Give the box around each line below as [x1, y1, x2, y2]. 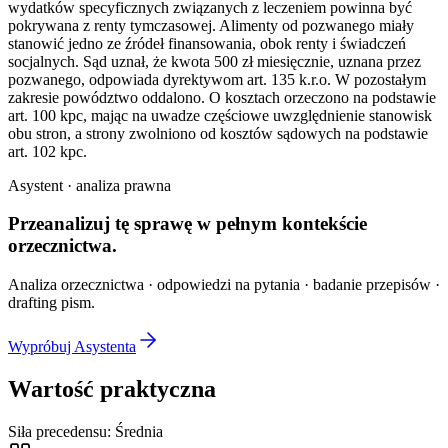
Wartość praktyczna [8, 376, 216, 403]
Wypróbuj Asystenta [8, 338, 136, 356]
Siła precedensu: [8, 422, 115, 440]
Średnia [115, 422, 163, 440]
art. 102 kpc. [8, 142, 87, 160]
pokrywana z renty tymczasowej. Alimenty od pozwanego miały [8, 16, 414, 34]
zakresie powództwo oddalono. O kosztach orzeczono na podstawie [8, 88, 436, 106]
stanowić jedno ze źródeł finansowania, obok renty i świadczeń [8, 34, 406, 52]
